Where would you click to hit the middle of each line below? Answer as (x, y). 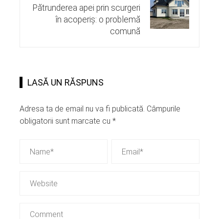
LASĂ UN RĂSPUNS (66, 83)
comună (125, 32)
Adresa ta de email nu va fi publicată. (82, 109)
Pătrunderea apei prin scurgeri (86, 8)
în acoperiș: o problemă (98, 20)
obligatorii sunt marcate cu (66, 121)
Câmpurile (164, 109)
